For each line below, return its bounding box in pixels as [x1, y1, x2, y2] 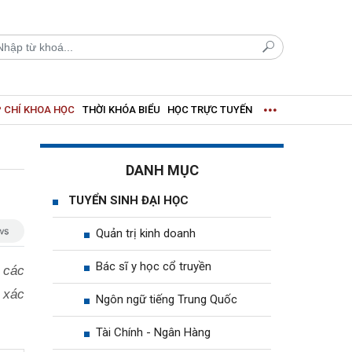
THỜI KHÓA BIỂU [82, 103, 160, 115]
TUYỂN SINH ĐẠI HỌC [68, 192, 189, 207]
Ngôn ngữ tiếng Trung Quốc [96, 291, 237, 306]
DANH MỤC [125, 161, 199, 178]
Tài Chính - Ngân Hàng [96, 324, 211, 339]
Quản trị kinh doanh [96, 225, 196, 240]
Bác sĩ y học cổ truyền [96, 258, 211, 273]
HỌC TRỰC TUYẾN [167, 103, 252, 115]
